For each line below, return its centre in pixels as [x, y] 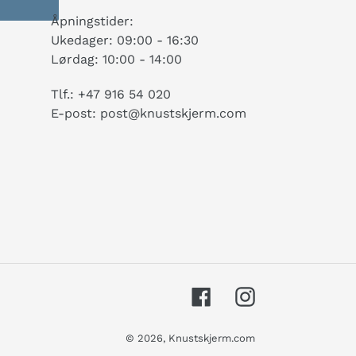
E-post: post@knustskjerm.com [148, 113]
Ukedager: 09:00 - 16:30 [124, 41]
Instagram [286, 295]
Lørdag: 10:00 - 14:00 [116, 60]
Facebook [240, 295]
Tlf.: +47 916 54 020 [110, 94]
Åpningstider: [92, 21]
